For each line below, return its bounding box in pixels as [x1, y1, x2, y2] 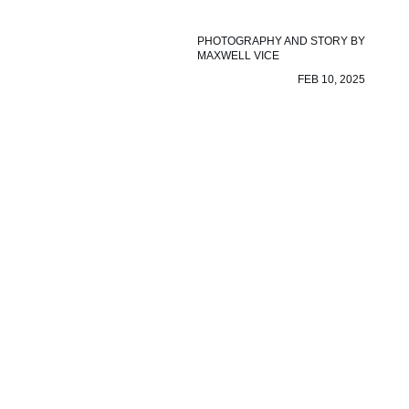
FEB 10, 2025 [298, 72, 365, 86]
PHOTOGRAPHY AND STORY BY [197, 34, 365, 47]
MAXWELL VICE [197, 48, 279, 62]
